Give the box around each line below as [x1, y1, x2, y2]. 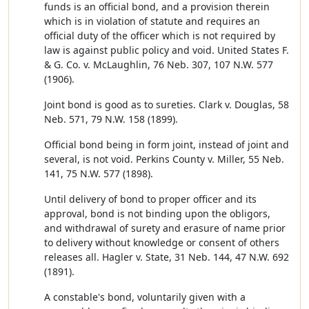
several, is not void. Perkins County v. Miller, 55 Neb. [44, 152, 284, 166]
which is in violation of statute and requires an [44, 14, 260, 28]
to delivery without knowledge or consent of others [44, 236, 279, 249]
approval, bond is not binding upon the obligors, [44, 207, 270, 220]
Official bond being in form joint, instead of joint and [44, 138, 289, 151]
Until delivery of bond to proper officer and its [44, 192, 257, 206]
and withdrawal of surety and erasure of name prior [44, 221, 286, 235]
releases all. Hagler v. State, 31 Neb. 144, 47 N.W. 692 [44, 250, 289, 263]
